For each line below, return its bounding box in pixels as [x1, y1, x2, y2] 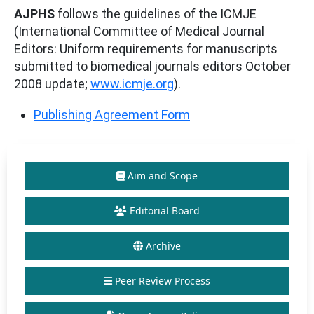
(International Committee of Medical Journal [14, 24, 264, 39]
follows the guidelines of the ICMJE [57, 6, 257, 22]
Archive [146, 239, 181, 253]
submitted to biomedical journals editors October [14, 59, 291, 74]
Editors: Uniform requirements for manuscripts [14, 41, 278, 57]
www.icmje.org [90, 76, 174, 92]
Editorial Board [130, 204, 200, 218]
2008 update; [14, 76, 90, 92]
